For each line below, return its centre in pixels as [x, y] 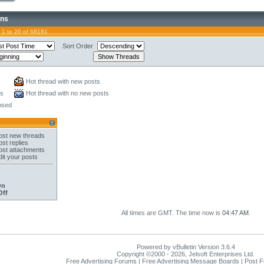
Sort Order [78, 46]
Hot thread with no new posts [67, 93]
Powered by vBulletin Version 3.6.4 [186, 247]
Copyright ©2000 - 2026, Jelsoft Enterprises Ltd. [186, 254]
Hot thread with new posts [63, 81]
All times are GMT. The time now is [171, 213]
